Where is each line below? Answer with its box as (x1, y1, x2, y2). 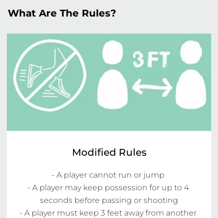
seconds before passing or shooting (40, 196, 178, 205)
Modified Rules (72, 146, 146, 158)
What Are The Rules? (8, 7, 116, 19)
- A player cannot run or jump (52, 170, 166, 180)
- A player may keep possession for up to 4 (27, 183, 189, 192)
